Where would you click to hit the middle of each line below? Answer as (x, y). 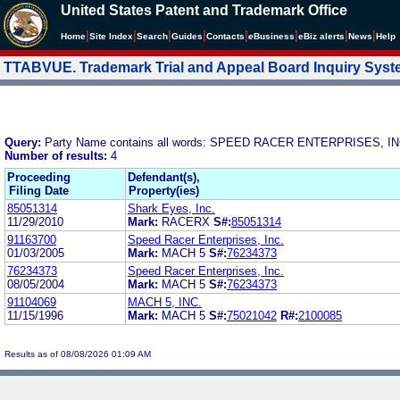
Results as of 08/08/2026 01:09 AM (78, 354)
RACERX (186, 221)
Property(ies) (164, 190)
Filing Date (39, 190)
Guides (187, 36)
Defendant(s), (164, 177)
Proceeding (39, 177)
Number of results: (58, 155)
